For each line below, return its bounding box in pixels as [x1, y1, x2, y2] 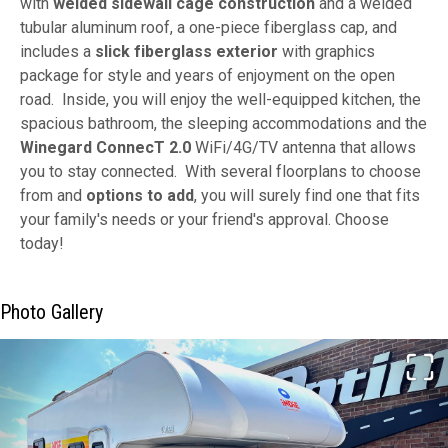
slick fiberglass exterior [95, 41, 278, 61]
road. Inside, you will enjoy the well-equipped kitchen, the [20, 89, 421, 109]
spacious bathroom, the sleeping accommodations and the [20, 113, 427, 133]
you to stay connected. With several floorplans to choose [20, 161, 421, 181]
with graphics [278, 41, 375, 61]
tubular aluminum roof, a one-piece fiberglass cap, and [20, 17, 397, 37]
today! [20, 233, 64, 253]
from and [20, 185, 86, 205]
